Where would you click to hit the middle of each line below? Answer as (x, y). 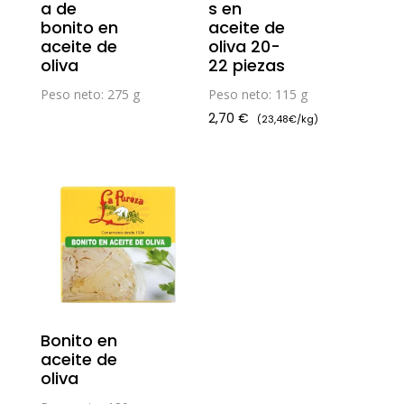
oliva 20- (245, 46)
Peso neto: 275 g (90, 94)
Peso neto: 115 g (258, 94)
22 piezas (247, 65)
